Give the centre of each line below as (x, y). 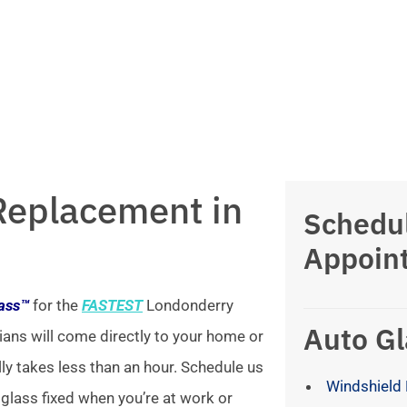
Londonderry (188, 306)
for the (55, 306)
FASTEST (112, 306)
